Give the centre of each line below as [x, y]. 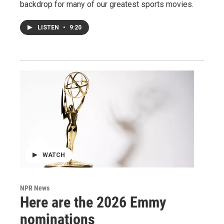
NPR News [35, 188]
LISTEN [49, 27]
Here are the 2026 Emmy [93, 202]
